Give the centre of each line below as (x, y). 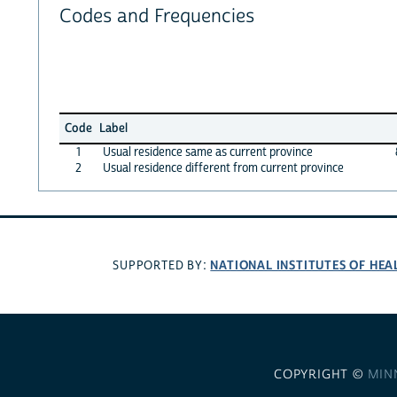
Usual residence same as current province (207, 152)
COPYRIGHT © (320, 374)
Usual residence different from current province (223, 168)
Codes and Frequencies (156, 17)
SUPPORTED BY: (162, 266)
